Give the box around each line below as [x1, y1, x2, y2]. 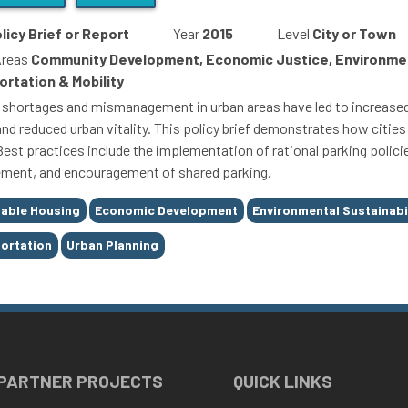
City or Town [312, 24, 396, 42]
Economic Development [95, 202, 239, 219]
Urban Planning [66, 237, 159, 253]
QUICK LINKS [233, 370, 332, 392]
